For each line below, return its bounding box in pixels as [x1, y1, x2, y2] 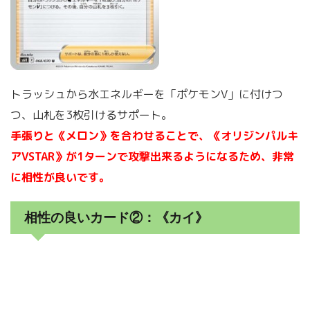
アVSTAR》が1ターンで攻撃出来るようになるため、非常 [10, 148, 294, 164]
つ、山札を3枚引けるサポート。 [10, 107, 172, 122]
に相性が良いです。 [10, 169, 110, 185]
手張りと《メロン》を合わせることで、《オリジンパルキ [10, 127, 298, 143]
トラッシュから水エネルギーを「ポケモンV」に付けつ [10, 86, 283, 102]
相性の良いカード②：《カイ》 [24, 210, 208, 225]
